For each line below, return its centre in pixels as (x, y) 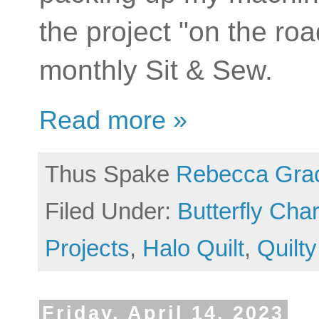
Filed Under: (111, 211)
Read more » (113, 120)
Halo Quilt (193, 248)
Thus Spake (110, 174)
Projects (87, 248)
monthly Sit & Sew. (164, 70)
